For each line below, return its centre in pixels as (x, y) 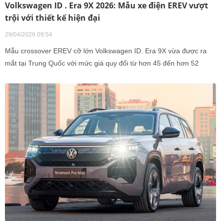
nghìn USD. (23, 75)
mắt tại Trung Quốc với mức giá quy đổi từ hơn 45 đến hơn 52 (102, 63)
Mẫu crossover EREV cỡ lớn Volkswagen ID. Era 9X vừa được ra (106, 51)
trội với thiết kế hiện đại (53, 18)
